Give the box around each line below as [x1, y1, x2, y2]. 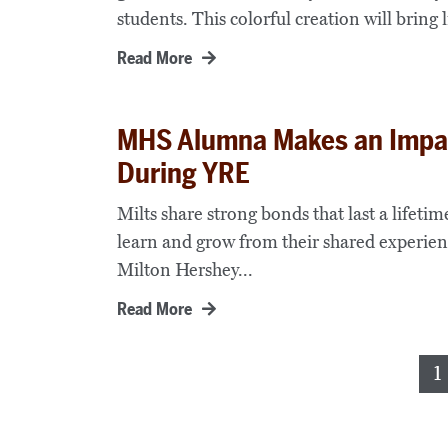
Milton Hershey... [117, 258, 253, 281]
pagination [116, 391, 261, 430]
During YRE [117, 156, 250, 190]
